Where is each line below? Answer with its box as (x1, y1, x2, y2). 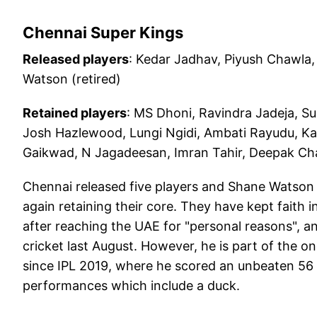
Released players (23, 52, 129, 67)
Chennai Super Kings (23, 23, 183, 42)
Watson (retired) (23, 71, 121, 87)
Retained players (23, 105, 127, 121)
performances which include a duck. (23, 278, 243, 294)
